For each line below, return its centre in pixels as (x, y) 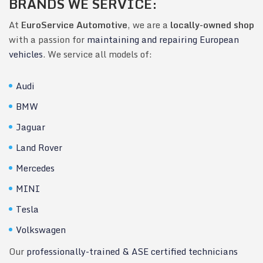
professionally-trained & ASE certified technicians (132, 251)
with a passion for (48, 39)
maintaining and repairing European (163, 39)
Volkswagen (41, 229)
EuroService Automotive (74, 24)
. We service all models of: (97, 54)
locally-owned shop (212, 24)
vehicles (26, 54)
